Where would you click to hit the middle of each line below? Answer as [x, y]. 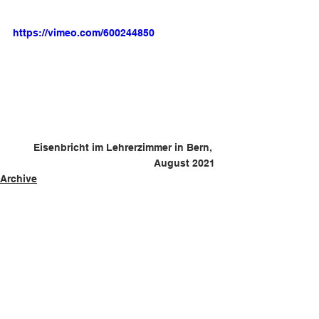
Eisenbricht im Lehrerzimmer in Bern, [124, 147]
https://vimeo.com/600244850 [84, 33]
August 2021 [184, 163]
